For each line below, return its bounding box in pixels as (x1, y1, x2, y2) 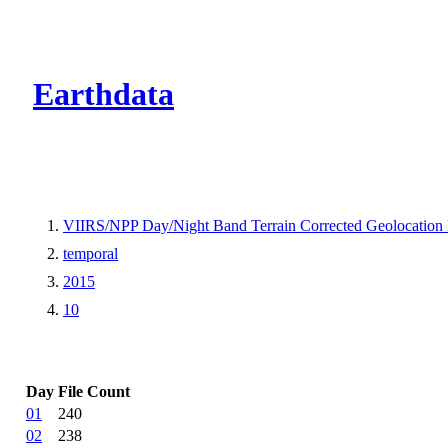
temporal (63, 244, 118, 262)
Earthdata (33, 76, 174, 113)
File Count (58, 382, 130, 400)
